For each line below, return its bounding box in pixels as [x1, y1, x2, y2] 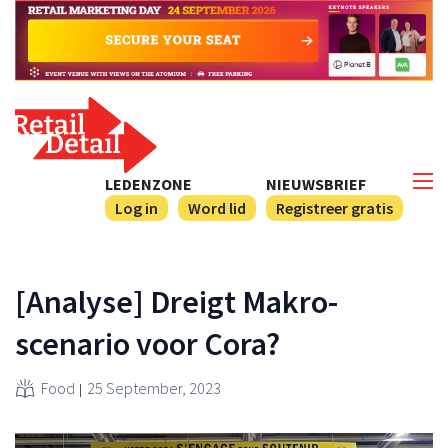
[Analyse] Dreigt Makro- [15, 281, 338, 322]
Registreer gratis [276, 197, 393, 218]
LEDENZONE [105, 173, 192, 194]
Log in [115, 197, 158, 218]
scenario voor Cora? [15, 323, 280, 364]
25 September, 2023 [87, 377, 221, 398]
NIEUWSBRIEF [266, 173, 366, 194]
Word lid [188, 197, 246, 218]
